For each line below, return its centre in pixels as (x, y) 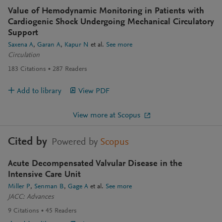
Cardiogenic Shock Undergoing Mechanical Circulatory (111, 22)
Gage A (78, 187)
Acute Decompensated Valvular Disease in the (95, 164)
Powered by (75, 142)
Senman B (49, 187)
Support (23, 33)
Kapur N (77, 45)
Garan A (49, 45)
